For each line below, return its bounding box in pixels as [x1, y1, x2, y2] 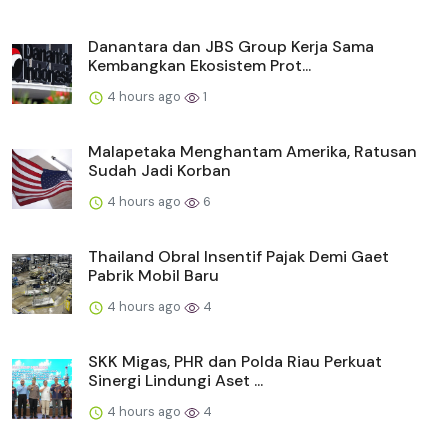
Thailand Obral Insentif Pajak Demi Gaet [88, 246, 389, 268]
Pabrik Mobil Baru [88, 265, 219, 287]
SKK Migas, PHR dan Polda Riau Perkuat [88, 351, 382, 373]
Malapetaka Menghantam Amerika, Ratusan [88, 141, 417, 163]
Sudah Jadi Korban [88, 160, 231, 182]
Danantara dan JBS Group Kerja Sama [88, 36, 374, 58]
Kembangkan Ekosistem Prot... [88, 55, 311, 77]
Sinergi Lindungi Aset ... [88, 370, 263, 392]
